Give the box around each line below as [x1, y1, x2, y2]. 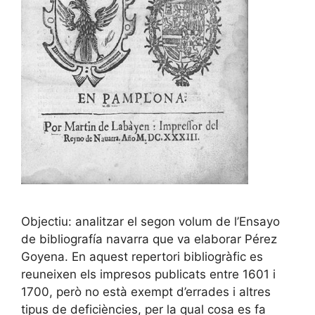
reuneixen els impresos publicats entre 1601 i [21, 266, 276, 281]
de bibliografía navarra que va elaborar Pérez [21, 231, 277, 246]
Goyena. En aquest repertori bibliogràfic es [21, 249, 263, 264]
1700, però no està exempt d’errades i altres [21, 284, 271, 299]
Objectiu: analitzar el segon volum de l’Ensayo [21, 214, 280, 229]
